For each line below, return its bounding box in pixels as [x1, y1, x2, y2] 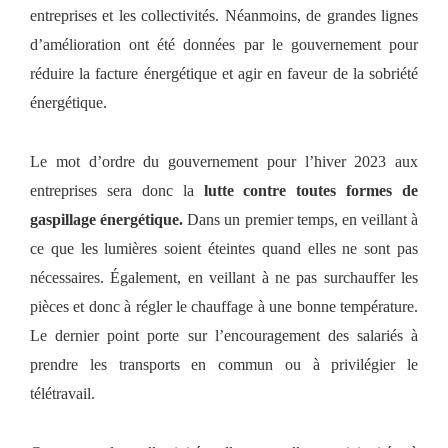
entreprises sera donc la [30, 181, 204, 199]
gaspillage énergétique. [30, 210, 188, 228]
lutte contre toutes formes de [203, 181, 418, 199]
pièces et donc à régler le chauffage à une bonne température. [30, 297, 418, 315]
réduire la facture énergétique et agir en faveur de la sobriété [30, 64, 418, 82]
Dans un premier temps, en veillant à [187, 210, 418, 228]
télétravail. [30, 384, 95, 402]
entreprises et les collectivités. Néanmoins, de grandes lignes [30, 6, 418, 24]
